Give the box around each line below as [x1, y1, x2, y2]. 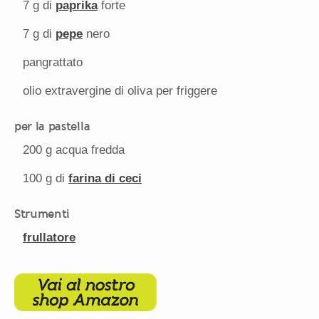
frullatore [23, 231, 75, 245]
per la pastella [14, 119, 90, 134]
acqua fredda [52, 143, 125, 157]
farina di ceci [68, 172, 142, 186]
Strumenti [14, 206, 70, 221]
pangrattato [23, 56, 83, 70]
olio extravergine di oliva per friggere [23, 84, 217, 98]
